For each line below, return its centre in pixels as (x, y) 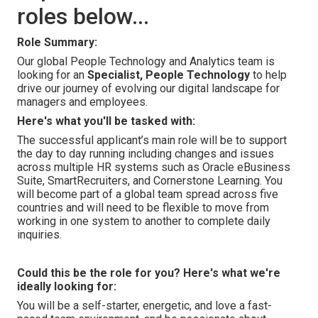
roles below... (83, 16)
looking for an (51, 75)
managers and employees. (82, 102)
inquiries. (39, 235)
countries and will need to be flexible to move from (143, 208)
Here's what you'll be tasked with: (106, 121)
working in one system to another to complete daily (144, 221)
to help (270, 75)
